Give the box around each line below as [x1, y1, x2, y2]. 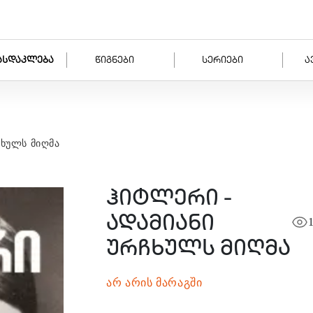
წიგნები [94, 56, 134, 66]
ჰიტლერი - [106, 189, 232, 211]
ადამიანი [106, 214, 214, 236]
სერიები [201, 56, 243, 66]
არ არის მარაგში [106, 277, 203, 289]
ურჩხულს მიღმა [106, 239, 291, 261]
